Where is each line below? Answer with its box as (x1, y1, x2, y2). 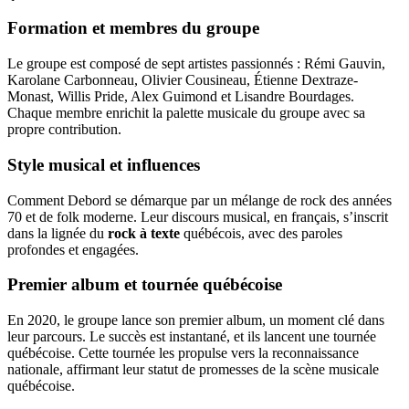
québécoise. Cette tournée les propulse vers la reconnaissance (7, 345, 359, 362)
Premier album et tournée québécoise (7, 275, 282, 295)
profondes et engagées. (7, 241, 139, 257)
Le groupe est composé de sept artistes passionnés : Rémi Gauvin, (7, 56, 385, 72)
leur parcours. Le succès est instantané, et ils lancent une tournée (7, 329, 376, 345)
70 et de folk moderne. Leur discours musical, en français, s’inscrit (7, 208, 388, 225)
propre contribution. (7, 121, 121, 138)
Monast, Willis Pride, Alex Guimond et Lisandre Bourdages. (7, 89, 354, 105)
